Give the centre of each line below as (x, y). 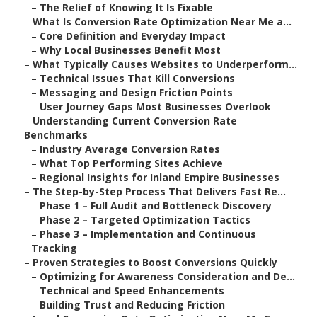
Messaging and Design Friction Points (136, 93)
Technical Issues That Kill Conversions (137, 79)
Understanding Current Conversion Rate (135, 121)
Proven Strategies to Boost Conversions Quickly (155, 263)
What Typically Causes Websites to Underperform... (165, 64)
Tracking (54, 248)
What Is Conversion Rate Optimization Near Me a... (162, 22)
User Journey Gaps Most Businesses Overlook (155, 107)
